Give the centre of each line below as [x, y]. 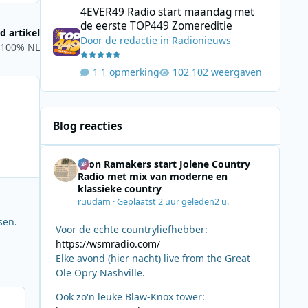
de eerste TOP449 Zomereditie [156, 25]
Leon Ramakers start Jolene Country [164, 164]
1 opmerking [130, 72]
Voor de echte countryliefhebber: [131, 229]
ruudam [94, 201]
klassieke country [119, 189]
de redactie [131, 40]
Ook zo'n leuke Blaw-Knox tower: [130, 296]
